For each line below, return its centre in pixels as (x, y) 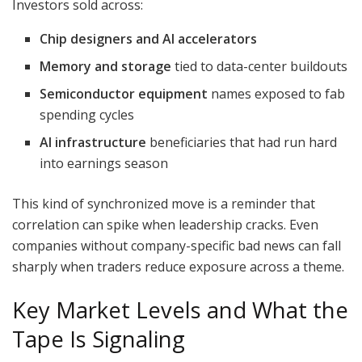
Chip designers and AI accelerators (149, 39)
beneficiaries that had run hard (242, 143)
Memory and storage (106, 67)
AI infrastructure (93, 143)
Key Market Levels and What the (180, 309)
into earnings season (104, 164)
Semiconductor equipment (124, 94)
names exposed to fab (277, 94)
